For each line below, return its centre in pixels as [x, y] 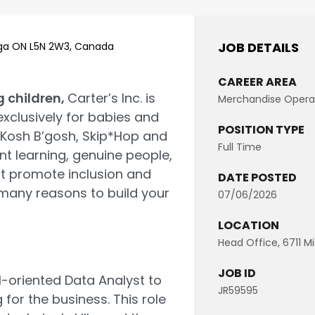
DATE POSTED [257, 178]
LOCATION [249, 225]
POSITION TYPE [261, 130]
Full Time [240, 147]
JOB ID [237, 273]
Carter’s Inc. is [111, 98]
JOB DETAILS [258, 47]
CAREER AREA [257, 82]
